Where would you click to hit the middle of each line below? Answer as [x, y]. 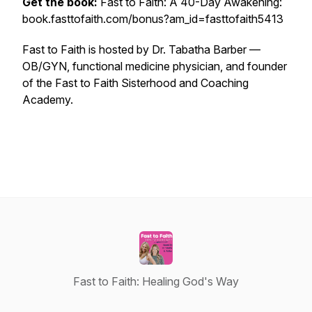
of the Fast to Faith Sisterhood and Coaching [135, 83]
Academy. [48, 100]
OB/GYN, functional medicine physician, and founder [155, 66]
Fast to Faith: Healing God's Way [156, 281]
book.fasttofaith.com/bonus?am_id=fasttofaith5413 [153, 19]
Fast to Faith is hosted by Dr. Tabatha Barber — [141, 49]
